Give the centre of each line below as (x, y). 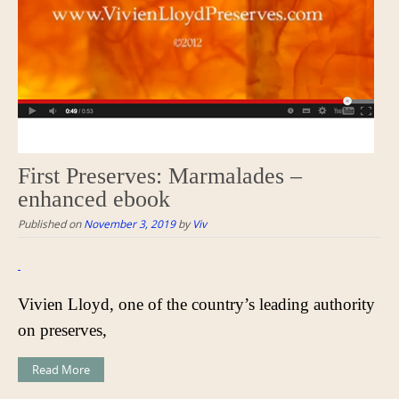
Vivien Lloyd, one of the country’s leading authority (196, 305)
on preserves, (62, 330)
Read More (61, 370)
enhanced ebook (94, 199)
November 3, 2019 (130, 224)
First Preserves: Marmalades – (160, 176)
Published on (51, 224)
